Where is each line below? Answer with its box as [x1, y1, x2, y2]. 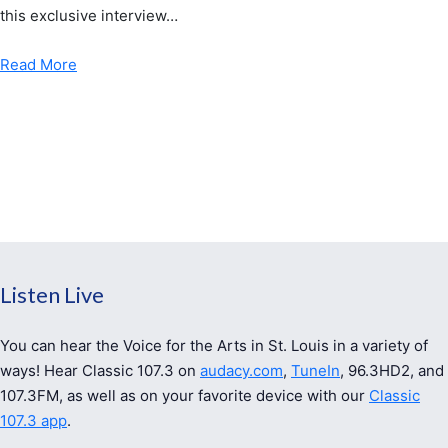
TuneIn [291, 361, 340, 380]
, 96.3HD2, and [340, 361, 444, 380]
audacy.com [200, 361, 283, 380]
